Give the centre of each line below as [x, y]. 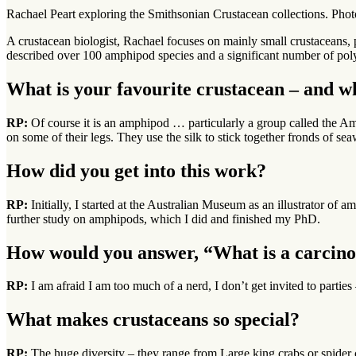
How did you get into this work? [136, 170]
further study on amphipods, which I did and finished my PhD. [163, 219]
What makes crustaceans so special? [153, 320]
